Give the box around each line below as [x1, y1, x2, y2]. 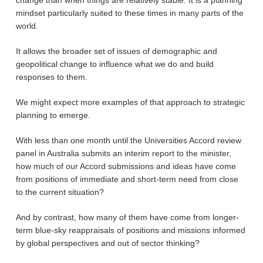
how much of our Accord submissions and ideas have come [15, 161, 236, 171]
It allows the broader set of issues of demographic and [15, 46, 217, 56]
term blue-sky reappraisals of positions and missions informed [15, 225, 245, 235]
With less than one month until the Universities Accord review [15, 136, 241, 145]
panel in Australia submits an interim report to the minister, [15, 149, 231, 158]
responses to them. [15, 72, 87, 82]
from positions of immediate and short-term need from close [15, 174, 238, 184]
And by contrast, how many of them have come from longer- [15, 213, 239, 222]
